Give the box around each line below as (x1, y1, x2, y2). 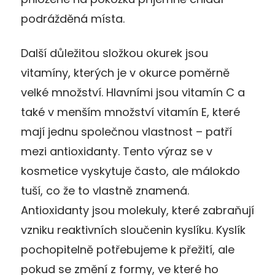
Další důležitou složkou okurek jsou (21, 45, 208, 61)
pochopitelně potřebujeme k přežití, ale (21, 241, 234, 257)
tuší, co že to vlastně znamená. (21, 182, 189, 198)
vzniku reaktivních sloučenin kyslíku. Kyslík (21, 222, 246, 238)
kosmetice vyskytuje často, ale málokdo (21, 163, 240, 179)
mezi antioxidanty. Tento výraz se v (21, 143, 212, 159)
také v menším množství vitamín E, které (21, 104, 240, 120)
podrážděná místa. (21, 10, 125, 26)
